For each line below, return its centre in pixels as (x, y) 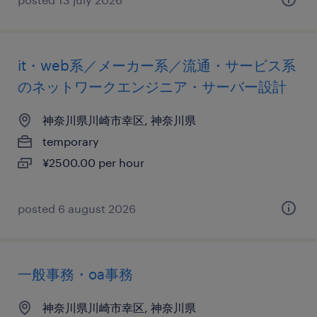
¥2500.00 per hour (93, 162)
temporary (71, 141)
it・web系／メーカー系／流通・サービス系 (157, 65)
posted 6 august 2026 (77, 208)
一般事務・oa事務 (75, 274)
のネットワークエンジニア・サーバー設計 (152, 86)
